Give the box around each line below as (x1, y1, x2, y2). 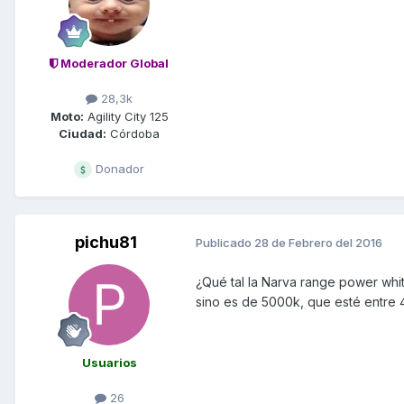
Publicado (196, 235, 254, 251)
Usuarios (81, 354, 137, 370)
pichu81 (74, 232, 137, 252)
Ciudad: (59, 125, 106, 141)
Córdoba (106, 125, 160, 141)
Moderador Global (58, 56, 169, 71)
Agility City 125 (83, 108, 169, 124)
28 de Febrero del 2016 (254, 235, 382, 251)
